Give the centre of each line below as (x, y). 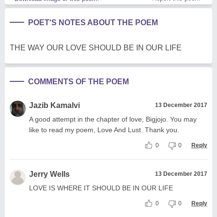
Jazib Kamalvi (54, 106)
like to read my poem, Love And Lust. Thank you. (104, 130)
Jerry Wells (49, 174)
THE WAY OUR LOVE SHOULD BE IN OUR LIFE (96, 48)
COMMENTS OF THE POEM (78, 82)
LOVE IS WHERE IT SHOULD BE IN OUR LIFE (101, 188)
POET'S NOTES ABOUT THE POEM (93, 23)
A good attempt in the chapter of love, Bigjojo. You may (113, 119)
